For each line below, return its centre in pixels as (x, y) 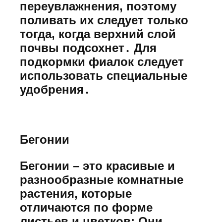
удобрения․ (55, 90)
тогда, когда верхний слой (98, 34)
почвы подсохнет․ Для (88, 48)
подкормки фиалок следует (102, 62)
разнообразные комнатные (102, 179)
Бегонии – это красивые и (97, 166)
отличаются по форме (86, 207)
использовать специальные (104, 76)
